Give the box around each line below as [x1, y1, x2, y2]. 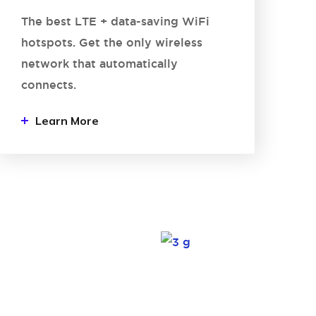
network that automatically [20, 57, 178, 70]
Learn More [35, 114, 99, 128]
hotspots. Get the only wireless [20, 36, 202, 49]
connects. [20, 78, 80, 91]
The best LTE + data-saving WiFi [20, 15, 209, 28]
